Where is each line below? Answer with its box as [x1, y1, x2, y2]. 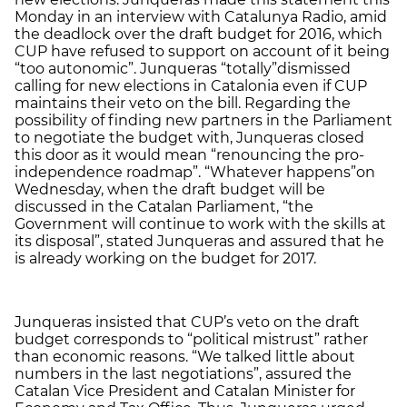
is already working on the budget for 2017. [15, 249, 316, 267]
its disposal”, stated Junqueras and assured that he [15, 232, 384, 250]
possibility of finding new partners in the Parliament [15, 111, 392, 129]
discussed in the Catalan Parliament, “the [15, 197, 313, 215]
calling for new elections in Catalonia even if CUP [15, 76, 367, 94]
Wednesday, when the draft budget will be [15, 180, 325, 198]
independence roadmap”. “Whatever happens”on [15, 163, 375, 181]
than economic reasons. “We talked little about [15, 347, 355, 365]
